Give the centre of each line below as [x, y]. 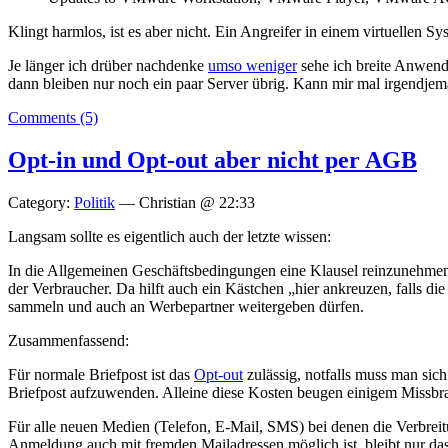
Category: [41, 202]
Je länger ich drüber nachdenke [108, 65]
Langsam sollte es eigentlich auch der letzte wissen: [169, 236]
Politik [94, 202]
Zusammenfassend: [68, 340]
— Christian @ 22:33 [185, 202]
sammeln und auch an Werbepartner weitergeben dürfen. [186, 306]
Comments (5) [53, 117]
